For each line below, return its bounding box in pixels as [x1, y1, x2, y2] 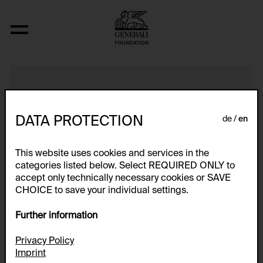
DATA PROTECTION [15, 114, 143, 129]
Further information [15, 211, 97, 221]
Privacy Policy [15, 236, 74, 246]
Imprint [15, 248, 46, 258]
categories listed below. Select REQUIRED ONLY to [15, 161, 235, 171]
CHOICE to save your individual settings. [15, 186, 188, 196]
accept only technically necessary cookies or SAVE [15, 174, 231, 184]
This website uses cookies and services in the [15, 149, 209, 159]
